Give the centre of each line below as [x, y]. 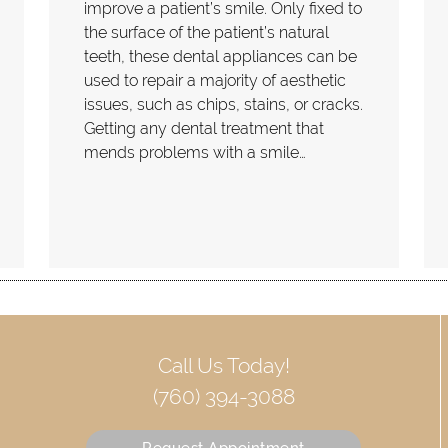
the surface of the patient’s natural [206, 32]
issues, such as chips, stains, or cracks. [223, 104]
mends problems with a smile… [195, 152]
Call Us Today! [223, 365]
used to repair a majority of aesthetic [215, 80]
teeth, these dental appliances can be [220, 56]
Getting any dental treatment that [204, 128]
